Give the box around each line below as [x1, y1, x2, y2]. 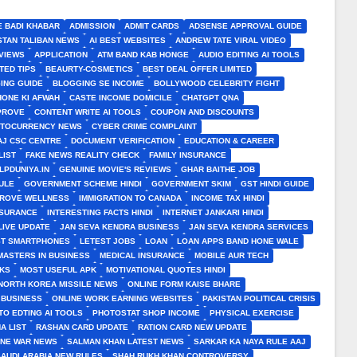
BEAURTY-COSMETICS [45, 65, 133, 73]
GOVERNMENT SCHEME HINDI [24, 179, 142, 188]
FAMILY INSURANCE [149, 151, 226, 159]
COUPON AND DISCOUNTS [151, 108, 254, 116]
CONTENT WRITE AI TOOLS [34, 108, 141, 116]
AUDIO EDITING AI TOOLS [198, 50, 300, 59]
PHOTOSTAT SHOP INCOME [92, 308, 200, 317]
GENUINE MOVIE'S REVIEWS [59, 165, 171, 174]
